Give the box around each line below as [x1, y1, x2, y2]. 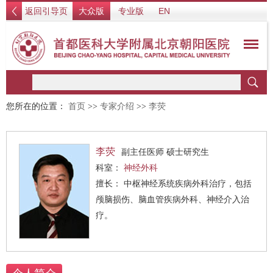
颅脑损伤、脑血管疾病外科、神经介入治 [96, 194, 249, 204]
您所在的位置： [6, 102, 68, 111]
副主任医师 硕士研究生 [121, 147, 209, 157]
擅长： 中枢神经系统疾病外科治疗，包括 [96, 179, 124, 188]
